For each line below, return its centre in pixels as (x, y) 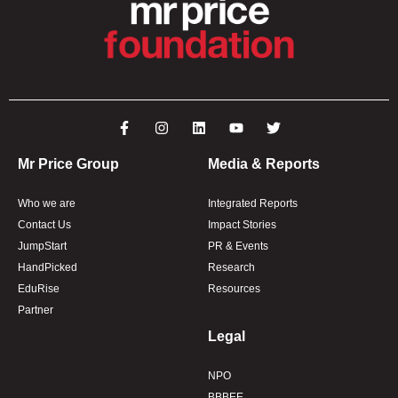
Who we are (47, 203)
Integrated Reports (253, 203)
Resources (234, 288)
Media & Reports (264, 163)
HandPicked (48, 267)
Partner (36, 310)
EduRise (39, 288)
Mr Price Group (68, 163)
